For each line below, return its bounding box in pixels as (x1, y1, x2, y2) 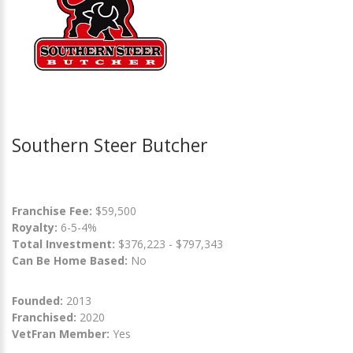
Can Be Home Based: (12, 253, 128, 268)
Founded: (12, 293, 63, 308)
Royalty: (12, 220, 58, 235)
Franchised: (12, 310, 76, 325)
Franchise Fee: (12, 203, 95, 218)
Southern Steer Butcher (12, 132, 208, 158)
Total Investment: (12, 236, 118, 251)
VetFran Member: (12, 326, 110, 341)
